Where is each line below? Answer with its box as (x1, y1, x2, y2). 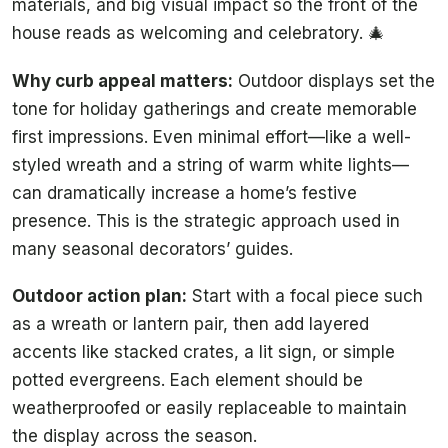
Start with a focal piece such (187, 286, 423, 307)
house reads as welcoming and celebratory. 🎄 (12, 23, 385, 44)
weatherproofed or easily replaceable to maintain (12, 398, 407, 419)
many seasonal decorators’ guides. (12, 238, 293, 259)
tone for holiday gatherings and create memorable (12, 98, 417, 119)
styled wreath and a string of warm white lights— (12, 154, 409, 175)
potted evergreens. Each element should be (12, 370, 363, 391)
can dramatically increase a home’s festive (12, 182, 357, 203)
